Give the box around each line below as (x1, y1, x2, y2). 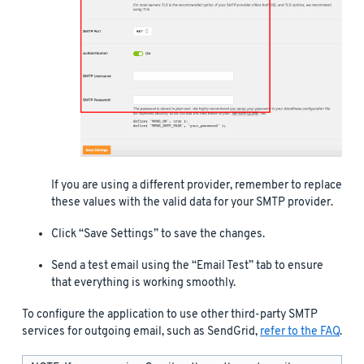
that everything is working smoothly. (51, 275, 236, 291)
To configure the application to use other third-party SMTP (22, 306, 318, 323)
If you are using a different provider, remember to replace (51, 177, 342, 193)
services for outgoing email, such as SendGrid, (22, 323, 260, 340)
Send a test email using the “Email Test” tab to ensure (51, 258, 323, 274)
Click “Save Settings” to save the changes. (51, 226, 265, 242)
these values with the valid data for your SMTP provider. (51, 194, 333, 210)
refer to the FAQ (260, 323, 340, 340)
